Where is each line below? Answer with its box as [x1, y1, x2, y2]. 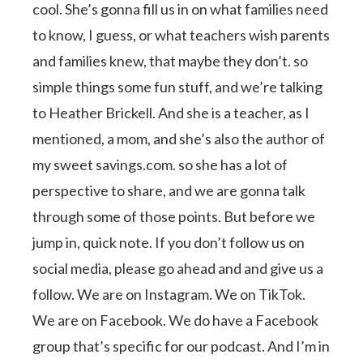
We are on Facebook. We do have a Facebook [32, 310, 319, 329]
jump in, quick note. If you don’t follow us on [32, 233, 305, 251]
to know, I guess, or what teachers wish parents [32, 25, 331, 44]
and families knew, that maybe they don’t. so [32, 51, 309, 70]
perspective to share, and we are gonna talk [32, 181, 306, 199]
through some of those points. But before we [32, 207, 316, 225]
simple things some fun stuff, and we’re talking [32, 77, 323, 96]
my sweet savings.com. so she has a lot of [32, 155, 288, 173]
